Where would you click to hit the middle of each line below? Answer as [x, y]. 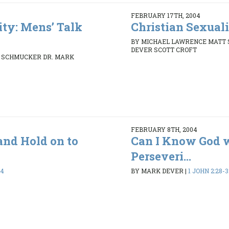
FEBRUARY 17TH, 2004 [165, 15]
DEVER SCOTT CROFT [164, 50]
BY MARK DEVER [157, 171]
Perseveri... [161, 156]
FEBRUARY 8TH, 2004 [164, 129]
